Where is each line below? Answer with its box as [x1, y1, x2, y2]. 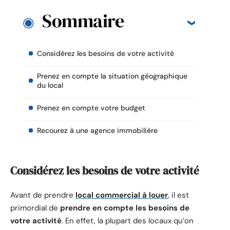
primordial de [10, 203, 60, 214]
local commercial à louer [75, 190, 168, 201]
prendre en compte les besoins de [60, 203, 189, 214]
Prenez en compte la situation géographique [37, 71, 187, 81]
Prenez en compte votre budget [37, 103, 145, 113]
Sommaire [42, 8, 124, 34]
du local [37, 81, 63, 90]
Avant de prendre [10, 190, 75, 201]
